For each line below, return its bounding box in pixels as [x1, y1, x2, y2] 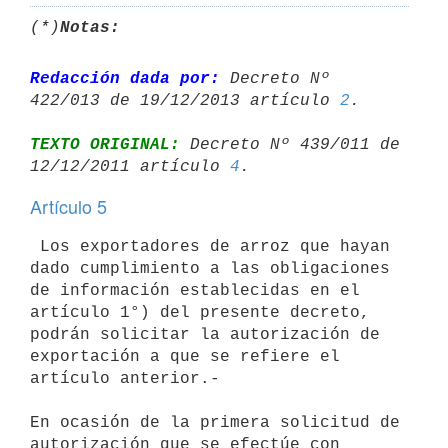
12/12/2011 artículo [30, 157, 230, 176]
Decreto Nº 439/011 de [180, 135, 400, 154]
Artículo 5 [30, 193, 107, 219]
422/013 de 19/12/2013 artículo [30, 91, 340, 110]
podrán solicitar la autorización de [30, 325, 380, 344]
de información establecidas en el [30, 281, 360, 300]
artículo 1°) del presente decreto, [30, 303, 370, 322]
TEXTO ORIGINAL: [30, 135, 180, 154]
